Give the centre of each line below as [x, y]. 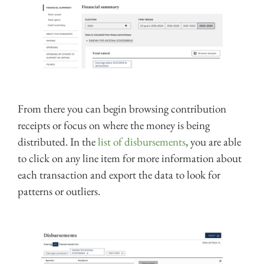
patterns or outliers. [59, 192]
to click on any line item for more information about [130, 159]
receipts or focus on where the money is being [114, 126]
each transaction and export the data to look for [119, 175]
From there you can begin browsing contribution [122, 109]
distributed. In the [58, 142]
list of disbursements [142, 142]
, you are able [213, 142]
